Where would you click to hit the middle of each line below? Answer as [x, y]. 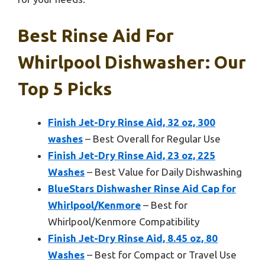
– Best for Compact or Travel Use [161, 255]
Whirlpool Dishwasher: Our [132, 62]
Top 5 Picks [65, 89]
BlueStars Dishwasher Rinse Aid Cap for [142, 189]
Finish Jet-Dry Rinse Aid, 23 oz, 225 [132, 156]
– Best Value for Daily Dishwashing [163, 172]
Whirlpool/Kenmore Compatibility [124, 222]
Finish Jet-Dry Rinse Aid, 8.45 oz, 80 [133, 238]
